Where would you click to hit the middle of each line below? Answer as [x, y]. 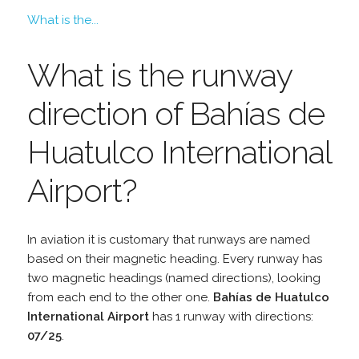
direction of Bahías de [175, 113]
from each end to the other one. [120, 297]
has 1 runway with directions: [231, 316]
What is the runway [159, 75]
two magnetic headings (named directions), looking [173, 278]
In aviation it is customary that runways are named [168, 239]
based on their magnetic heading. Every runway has [174, 258]
